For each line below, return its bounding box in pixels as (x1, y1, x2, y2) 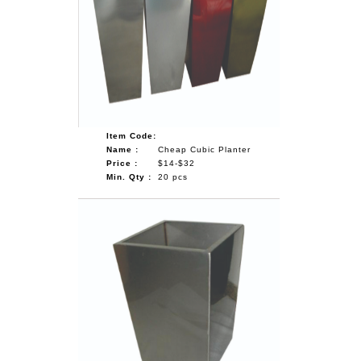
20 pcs (158, 172, 189, 181)
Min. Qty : (106, 172, 152, 181)
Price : (106, 158, 139, 168)
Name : (106, 144, 139, 154)
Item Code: (106, 131, 157, 140)
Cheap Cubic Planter (158, 144, 251, 154)
